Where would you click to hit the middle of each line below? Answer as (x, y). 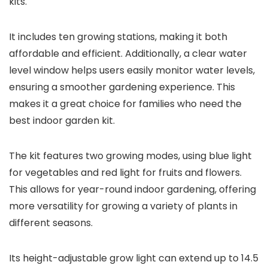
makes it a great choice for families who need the (125, 104)
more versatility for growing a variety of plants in (123, 206)
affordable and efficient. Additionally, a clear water (128, 54)
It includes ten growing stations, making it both (118, 37)
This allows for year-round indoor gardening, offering (133, 189)
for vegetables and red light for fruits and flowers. (125, 173)
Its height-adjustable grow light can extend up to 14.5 (134, 258)
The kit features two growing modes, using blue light (130, 156)
